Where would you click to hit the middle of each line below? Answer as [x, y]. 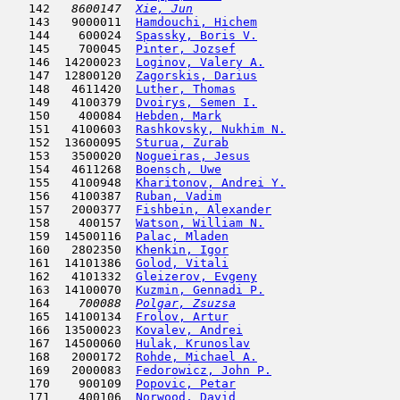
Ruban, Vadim [179, 196]
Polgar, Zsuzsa [186, 303]
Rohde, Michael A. [196, 357]
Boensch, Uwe [179, 169]
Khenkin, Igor [182, 250]
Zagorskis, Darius [196, 75]
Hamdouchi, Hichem [196, 22]
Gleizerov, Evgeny [196, 276]
